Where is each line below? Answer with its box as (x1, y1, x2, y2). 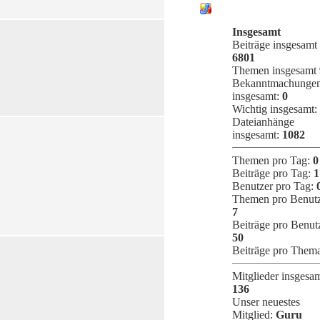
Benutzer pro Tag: (232, 179, 316, 192)
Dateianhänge (232, 115, 294, 128)
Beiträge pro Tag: (232, 166, 314, 179)
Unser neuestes (232, 295, 300, 308)
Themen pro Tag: (232, 154, 313, 166)
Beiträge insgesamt (232, 38, 317, 51)
